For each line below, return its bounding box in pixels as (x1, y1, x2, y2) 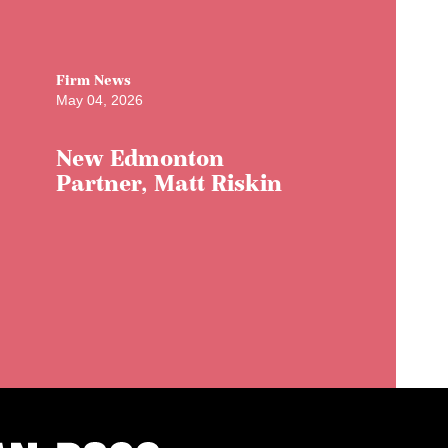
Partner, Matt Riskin (55, 167, 282, 198)
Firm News (55, 70, 131, 89)
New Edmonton (55, 142, 224, 173)
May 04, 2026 (55, 91, 143, 108)
